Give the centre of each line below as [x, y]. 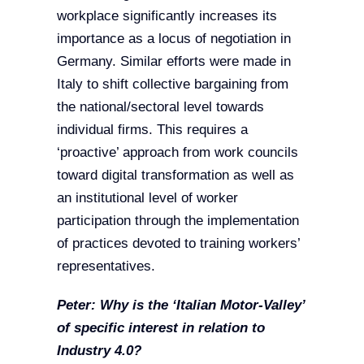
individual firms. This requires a [152, 130]
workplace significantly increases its [167, 16]
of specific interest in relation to [160, 328]
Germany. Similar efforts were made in [173, 62]
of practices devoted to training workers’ [178, 244]
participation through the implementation [178, 221]
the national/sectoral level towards [160, 107]
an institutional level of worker [147, 198]
